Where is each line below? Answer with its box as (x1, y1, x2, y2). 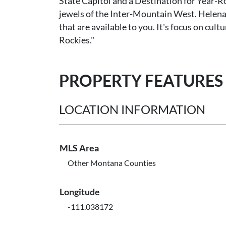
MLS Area (60, 142, 99, 153)
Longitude (60, 186, 100, 197)
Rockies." (59, 35, 94, 45)
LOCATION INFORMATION (59, 102, 205, 117)
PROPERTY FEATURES (59, 71, 223, 90)
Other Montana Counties (68, 158, 156, 167)
